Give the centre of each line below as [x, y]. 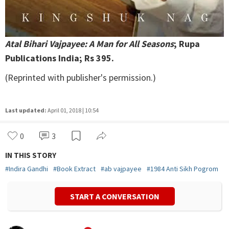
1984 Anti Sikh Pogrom [184, 169]
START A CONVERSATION [114, 197]
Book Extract [76, 169]
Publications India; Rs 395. [60, 58]
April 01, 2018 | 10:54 [73, 110]
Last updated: [26, 110]
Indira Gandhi [28, 169]
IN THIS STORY [31, 155]
